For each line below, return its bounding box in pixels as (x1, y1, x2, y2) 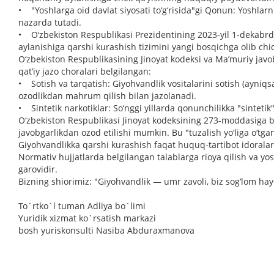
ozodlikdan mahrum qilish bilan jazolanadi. (18, 90, 196, 102)
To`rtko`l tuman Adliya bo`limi (18, 200, 146, 212)
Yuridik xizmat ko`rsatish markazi (18, 212, 156, 224)
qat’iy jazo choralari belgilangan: (18, 65, 151, 77)
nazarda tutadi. (18, 17, 81, 28)
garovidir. (18, 163, 57, 175)
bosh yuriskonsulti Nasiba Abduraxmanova (18, 224, 194, 236)
